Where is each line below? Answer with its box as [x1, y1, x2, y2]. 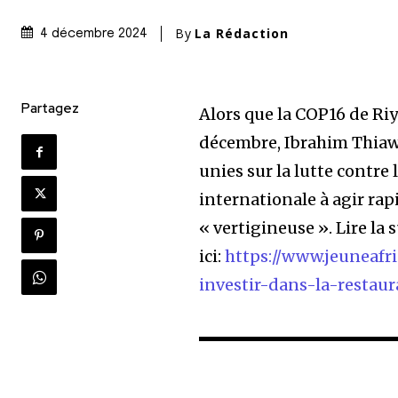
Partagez [21, 99, 79, 118]
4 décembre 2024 [40, 28, 147, 41]
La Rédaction [195, 25, 289, 43]
